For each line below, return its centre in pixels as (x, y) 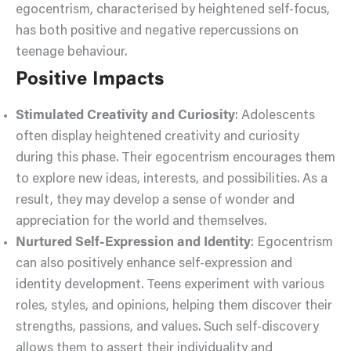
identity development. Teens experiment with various (170, 286)
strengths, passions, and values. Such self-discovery (167, 328)
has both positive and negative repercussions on (157, 31)
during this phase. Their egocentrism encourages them (175, 159)
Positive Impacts (90, 80)
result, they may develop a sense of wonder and (155, 201)
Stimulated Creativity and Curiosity (125, 117)
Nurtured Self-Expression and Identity (133, 244)
